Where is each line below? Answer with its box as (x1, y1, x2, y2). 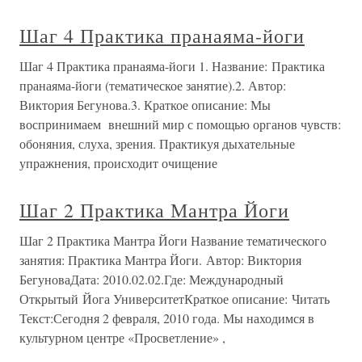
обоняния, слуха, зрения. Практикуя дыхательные (19, 135, 295, 152)
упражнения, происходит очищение (19, 154, 217, 171)
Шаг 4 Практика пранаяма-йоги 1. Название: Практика (19, 57, 325, 74)
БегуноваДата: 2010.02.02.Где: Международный (19, 271, 284, 288)
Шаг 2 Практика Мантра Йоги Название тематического (19, 232, 326, 249)
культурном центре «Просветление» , (19, 329, 225, 346)
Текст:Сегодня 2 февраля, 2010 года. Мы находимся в (19, 309, 314, 326)
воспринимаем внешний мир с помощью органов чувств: (19, 116, 341, 133)
